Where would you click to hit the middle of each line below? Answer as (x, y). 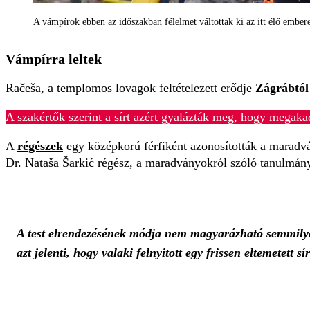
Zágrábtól (282, 88)
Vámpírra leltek (54, 58)
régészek (40, 146)
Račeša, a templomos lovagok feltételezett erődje (130, 88)
